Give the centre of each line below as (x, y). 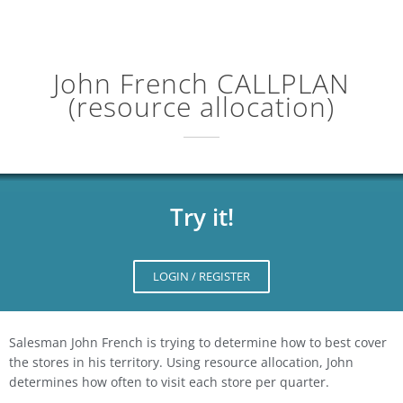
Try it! (201, 216)
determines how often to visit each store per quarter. (169, 381)
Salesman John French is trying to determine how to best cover (198, 342)
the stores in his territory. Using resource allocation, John (181, 362)
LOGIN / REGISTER (201, 276)
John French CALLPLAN (201, 83)
